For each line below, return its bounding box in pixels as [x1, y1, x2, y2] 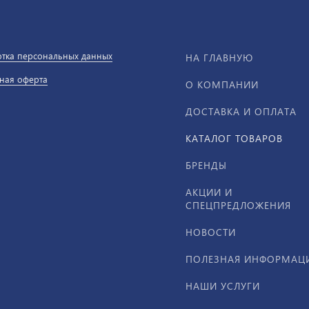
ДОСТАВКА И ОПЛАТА [186, 105, 297, 118]
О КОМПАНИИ [186, 78, 259, 91]
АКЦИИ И [186, 186, 232, 199]
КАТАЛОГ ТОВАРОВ [186, 132, 283, 145]
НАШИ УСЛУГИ [186, 279, 260, 292]
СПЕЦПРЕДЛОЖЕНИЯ [186, 199, 291, 212]
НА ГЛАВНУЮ [186, 51, 253, 64]
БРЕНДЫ [186, 159, 227, 172]
